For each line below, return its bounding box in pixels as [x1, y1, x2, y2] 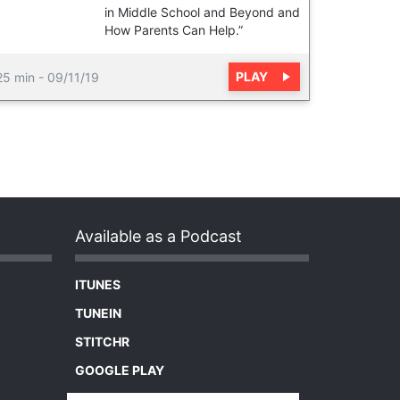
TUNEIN [74, 305, 121, 321]
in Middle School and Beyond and [104, 4, 300, 20]
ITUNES [74, 277, 121, 292]
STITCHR [74, 334, 129, 349]
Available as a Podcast [74, 227, 242, 246]
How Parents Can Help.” [104, 22, 243, 37]
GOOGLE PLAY [74, 362, 164, 378]
